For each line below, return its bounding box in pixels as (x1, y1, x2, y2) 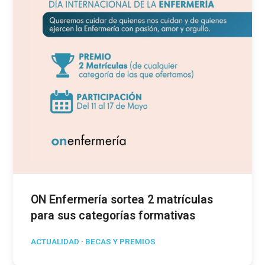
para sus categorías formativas (31, 208, 196, 222)
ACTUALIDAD (31, 236, 80, 246)
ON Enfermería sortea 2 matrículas (31, 192, 214, 206)
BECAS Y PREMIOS (85, 236, 156, 246)
